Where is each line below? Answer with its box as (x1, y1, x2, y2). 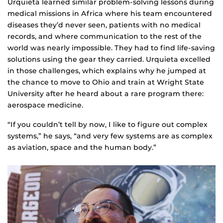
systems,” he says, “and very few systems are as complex (7, 131, 213, 141)
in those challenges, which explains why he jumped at (7, 66, 206, 76)
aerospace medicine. (7, 101, 83, 110)
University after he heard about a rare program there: (7, 89, 204, 99)
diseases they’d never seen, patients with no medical (7, 20, 201, 30)
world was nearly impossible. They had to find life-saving (7, 43, 215, 53)
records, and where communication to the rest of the (7, 32, 202, 41)
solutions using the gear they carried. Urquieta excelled (7, 55, 211, 64)
